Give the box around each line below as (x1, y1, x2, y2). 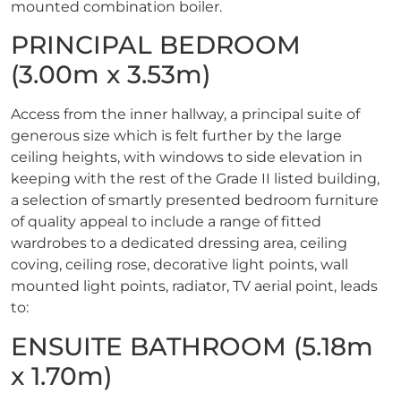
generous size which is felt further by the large (11, 127, 342, 145)
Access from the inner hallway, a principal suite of (11, 106, 360, 124)
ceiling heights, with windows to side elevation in (11, 149, 363, 166)
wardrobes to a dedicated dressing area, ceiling (11, 235, 347, 252)
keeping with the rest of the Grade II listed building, (11, 170, 380, 188)
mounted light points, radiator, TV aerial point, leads (11, 277, 378, 295)
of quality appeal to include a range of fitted (11, 213, 321, 231)
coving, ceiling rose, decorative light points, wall (11, 256, 348, 274)
